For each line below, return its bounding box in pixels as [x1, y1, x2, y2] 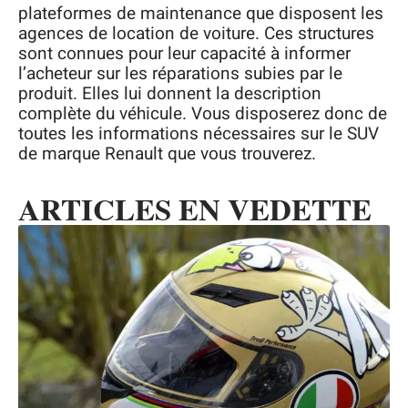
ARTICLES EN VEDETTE [18, 187, 372, 231]
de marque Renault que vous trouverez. [18, 141, 316, 168]
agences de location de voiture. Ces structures [18, 21, 374, 47]
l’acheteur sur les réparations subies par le [18, 61, 342, 87]
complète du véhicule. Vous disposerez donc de [18, 101, 387, 127]
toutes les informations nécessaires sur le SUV [18, 121, 379, 148]
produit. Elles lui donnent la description [18, 81, 321, 107]
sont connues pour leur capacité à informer [18, 41, 351, 67]
